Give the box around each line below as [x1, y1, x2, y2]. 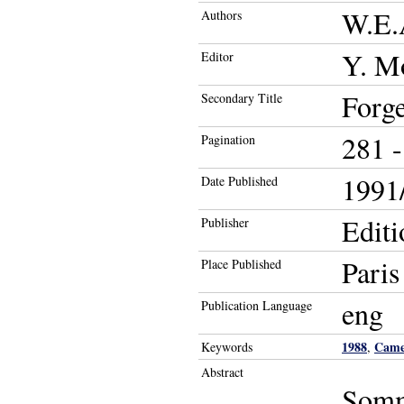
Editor [201, 48, 234, 65]
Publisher [201, 214, 249, 231]
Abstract [201, 363, 243, 381]
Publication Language [201, 297, 312, 314]
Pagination [201, 131, 255, 148]
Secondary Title [201, 89, 282, 106]
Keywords [201, 338, 252, 355]
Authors [201, 6, 242, 23]
